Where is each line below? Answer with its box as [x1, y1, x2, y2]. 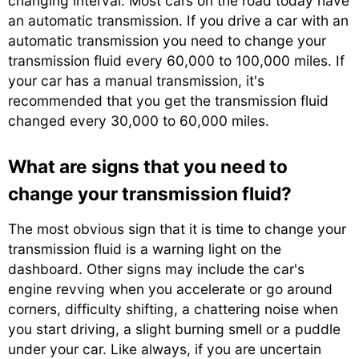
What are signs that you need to [8, 155, 288, 178]
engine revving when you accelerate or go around [8, 280, 333, 298]
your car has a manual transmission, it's [8, 72, 264, 90]
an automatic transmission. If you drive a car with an [8, 12, 349, 30]
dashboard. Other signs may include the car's [8, 260, 305, 278]
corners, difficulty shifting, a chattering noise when [8, 301, 338, 318]
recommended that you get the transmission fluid [8, 92, 329, 110]
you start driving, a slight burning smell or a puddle [8, 321, 341, 338]
